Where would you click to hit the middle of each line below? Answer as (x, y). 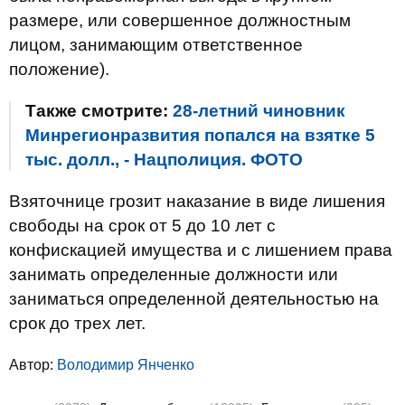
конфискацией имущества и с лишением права (201, 250)
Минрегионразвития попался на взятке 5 (200, 135)
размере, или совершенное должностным (180, 20)
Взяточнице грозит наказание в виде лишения (197, 201)
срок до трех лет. (77, 323)
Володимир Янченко (126, 364)
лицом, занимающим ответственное (156, 44)
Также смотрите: (99, 110)
